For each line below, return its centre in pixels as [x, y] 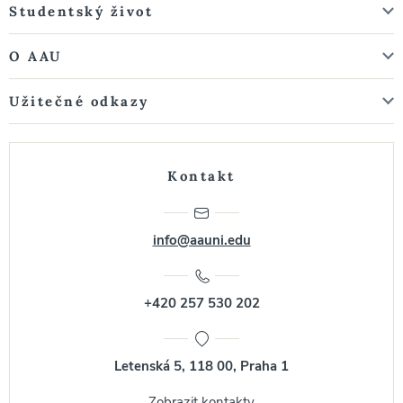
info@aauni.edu [201, 240]
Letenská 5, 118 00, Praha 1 [201, 366]
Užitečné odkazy [79, 101]
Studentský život [81, 11]
